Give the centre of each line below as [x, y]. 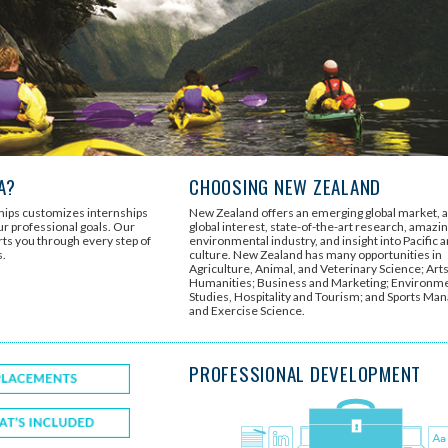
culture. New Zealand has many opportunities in [316, 255]
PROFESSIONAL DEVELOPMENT [305, 373]
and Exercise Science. [247, 311]
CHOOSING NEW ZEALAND [285, 186]
